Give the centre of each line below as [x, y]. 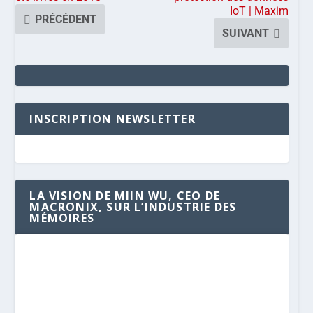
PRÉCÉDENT [66, 19]
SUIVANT [246, 33]
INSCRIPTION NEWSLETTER [112, 118]
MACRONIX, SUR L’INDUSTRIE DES [133, 206]
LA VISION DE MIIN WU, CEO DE [125, 195]
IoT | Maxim [260, 10]
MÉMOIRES [62, 218]
